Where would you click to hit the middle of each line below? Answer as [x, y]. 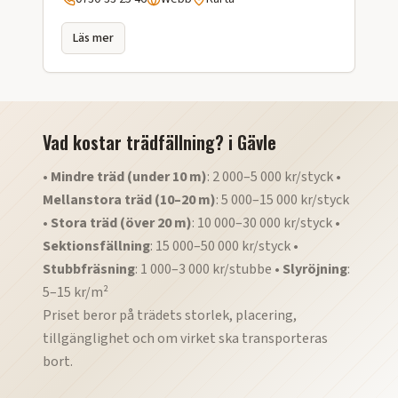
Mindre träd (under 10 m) [129, 177]
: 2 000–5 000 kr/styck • [274, 177]
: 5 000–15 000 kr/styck [283, 200]
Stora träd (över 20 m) [121, 223]
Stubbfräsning [89, 269]
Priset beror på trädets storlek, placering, [170, 315]
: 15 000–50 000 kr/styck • [224, 246]
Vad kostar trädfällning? [133, 142]
